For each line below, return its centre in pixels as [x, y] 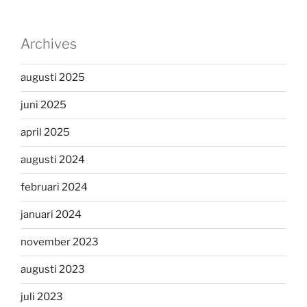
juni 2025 [44, 105]
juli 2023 [42, 297]
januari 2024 [51, 215]
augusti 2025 [53, 78]
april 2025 [45, 133]
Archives [49, 44]
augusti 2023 [53, 270]
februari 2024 [54, 187]
